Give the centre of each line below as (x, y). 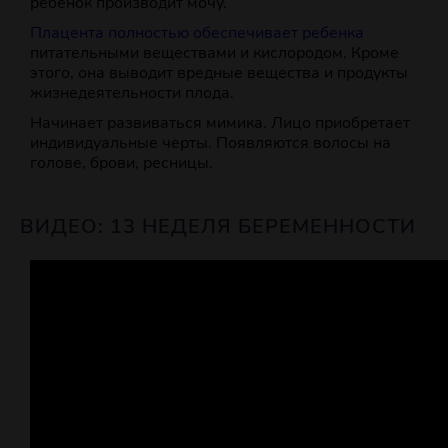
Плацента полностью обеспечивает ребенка (197, 33)
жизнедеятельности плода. (132, 93)
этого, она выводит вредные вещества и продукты (219, 73)
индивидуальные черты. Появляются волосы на (210, 143)
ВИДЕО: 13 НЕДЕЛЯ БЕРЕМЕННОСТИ (218, 227)
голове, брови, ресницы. (121, 163)
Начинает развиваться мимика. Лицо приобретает (220, 123)
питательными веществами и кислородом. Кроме (214, 53)
